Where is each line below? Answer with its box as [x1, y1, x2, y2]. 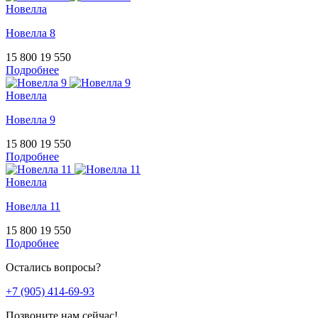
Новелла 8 [6, 27, 55, 40]
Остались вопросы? [6, 261, 101, 274]
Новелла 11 [6, 200, 60, 213]
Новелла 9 [6, 114, 55, 126]
